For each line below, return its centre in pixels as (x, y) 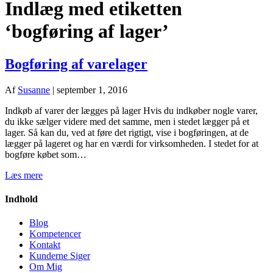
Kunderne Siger (60, 256)
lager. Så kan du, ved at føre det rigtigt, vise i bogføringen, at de (127, 132)
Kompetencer (55, 234)
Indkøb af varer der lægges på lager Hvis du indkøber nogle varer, (131, 110)
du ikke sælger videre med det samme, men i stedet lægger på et (127, 121)
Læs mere (24, 175)
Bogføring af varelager (76, 64)
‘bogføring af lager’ (87, 31)
